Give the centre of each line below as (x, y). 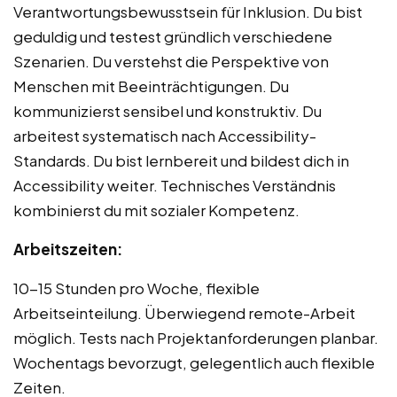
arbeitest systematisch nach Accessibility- (165, 136)
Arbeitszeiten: (68, 249)
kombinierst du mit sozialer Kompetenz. (156, 210)
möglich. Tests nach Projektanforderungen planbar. (196, 338)
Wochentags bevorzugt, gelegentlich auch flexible (194, 363)
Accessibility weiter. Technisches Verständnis (175, 186)
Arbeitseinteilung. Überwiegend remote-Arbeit (184, 313)
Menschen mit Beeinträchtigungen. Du (151, 86)
